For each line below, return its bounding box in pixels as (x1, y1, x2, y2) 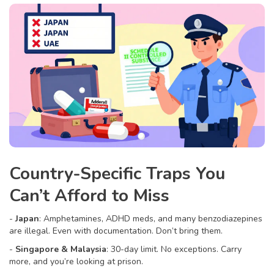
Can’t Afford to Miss (9, 184, 169, 208)
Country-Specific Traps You (9, 162, 225, 186)
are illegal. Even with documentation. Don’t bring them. (9, 225, 223, 237)
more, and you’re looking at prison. (9, 256, 143, 268)
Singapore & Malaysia (15, 243, 106, 256)
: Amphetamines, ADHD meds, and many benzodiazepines (39, 213, 262, 225)
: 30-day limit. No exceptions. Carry (106, 243, 242, 256)
